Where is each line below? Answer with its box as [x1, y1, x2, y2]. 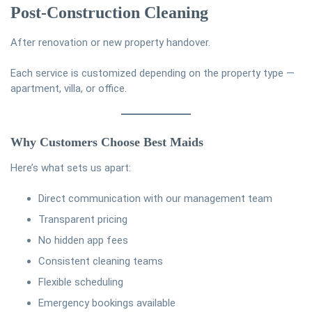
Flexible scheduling [38, 275, 123, 288]
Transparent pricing [38, 212, 127, 226]
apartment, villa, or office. [10, 82, 127, 95]
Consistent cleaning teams [38, 254, 163, 267]
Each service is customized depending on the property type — [10, 67, 295, 80]
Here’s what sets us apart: [10, 161, 131, 174]
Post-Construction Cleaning [10, 3, 208, 22]
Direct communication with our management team [38, 192, 272, 205]
